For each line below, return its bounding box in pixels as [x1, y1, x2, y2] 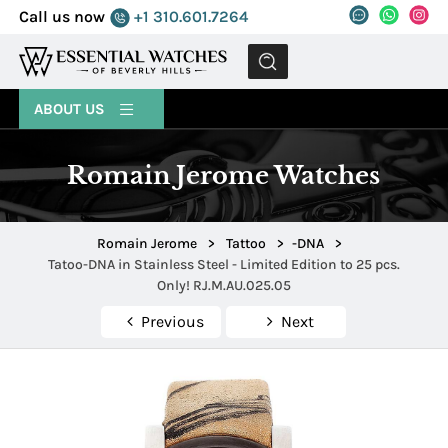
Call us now [19, 7, 106, 26]
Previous [140, 312, 204, 332]
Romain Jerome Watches [67, 161, 381, 190]
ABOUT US [34, 100, 110, 118]
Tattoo [226, 235, 267, 253]
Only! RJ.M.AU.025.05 [156, 277, 291, 295]
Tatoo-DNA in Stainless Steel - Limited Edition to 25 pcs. [47, 256, 400, 274]
